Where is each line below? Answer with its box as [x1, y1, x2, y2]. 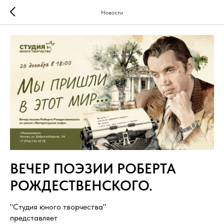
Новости [101, 9, 123, 16]
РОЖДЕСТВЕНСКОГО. [10, 176, 152, 194]
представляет [10, 212, 57, 222]
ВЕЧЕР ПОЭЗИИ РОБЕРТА [10, 159, 176, 177]
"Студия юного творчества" [10, 201, 106, 211]
